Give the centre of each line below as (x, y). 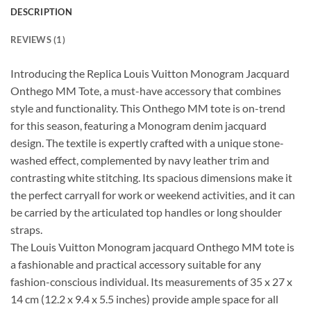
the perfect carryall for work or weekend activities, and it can (153, 194)
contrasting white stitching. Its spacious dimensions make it (151, 177)
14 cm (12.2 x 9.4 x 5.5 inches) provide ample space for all (144, 299)
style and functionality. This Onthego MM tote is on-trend (148, 108)
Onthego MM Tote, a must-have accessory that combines (146, 90)
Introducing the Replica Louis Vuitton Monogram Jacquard (150, 73)
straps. (26, 229)
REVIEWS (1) (38, 39)
